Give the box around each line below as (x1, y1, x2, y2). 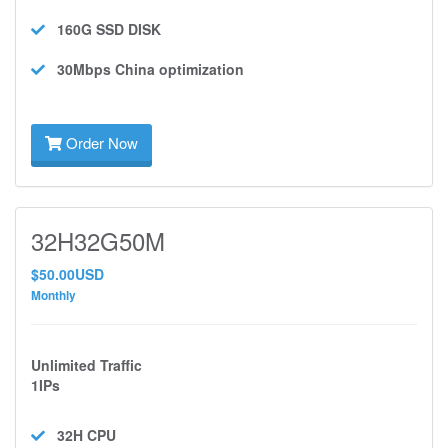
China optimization (115, 59, 244, 79)
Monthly (31, 287, 76, 304)
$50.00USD (31, 264, 104, 284)
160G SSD (57, 19, 124, 39)
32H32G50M (31, 223, 165, 258)
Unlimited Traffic (31, 355, 142, 375)
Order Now (62, 132, 138, 153)
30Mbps (57, 59, 111, 79)
